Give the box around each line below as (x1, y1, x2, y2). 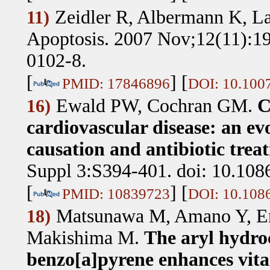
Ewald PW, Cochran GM (55, 95, 248, 116)
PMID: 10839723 (61, 184, 170, 202)
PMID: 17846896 (61, 74, 170, 92)
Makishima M (26, 227, 134, 248)
